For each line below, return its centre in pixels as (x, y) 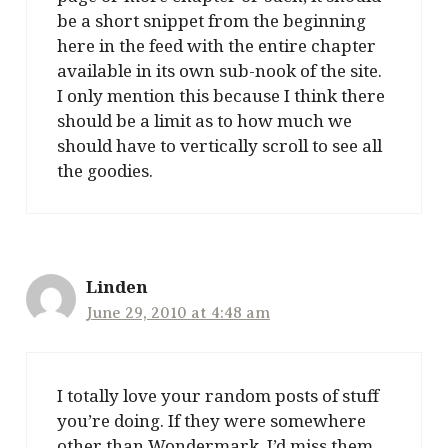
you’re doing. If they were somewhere (211, 421)
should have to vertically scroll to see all (219, 145)
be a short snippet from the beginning (211, 20)
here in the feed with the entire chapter (216, 45)
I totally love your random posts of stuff (218, 396)
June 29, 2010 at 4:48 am (178, 312)
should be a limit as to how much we (204, 120)
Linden (117, 286)
